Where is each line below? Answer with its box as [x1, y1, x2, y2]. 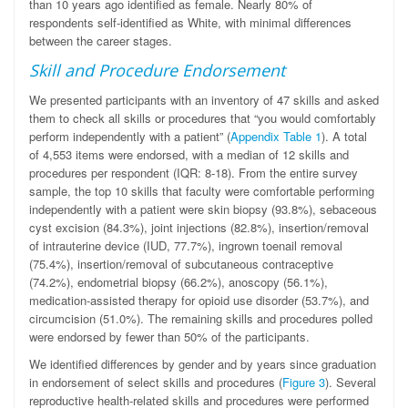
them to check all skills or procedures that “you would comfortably [29, 109, 376, 127]
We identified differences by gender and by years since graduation [29, 355, 376, 372]
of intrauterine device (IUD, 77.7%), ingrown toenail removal [29, 237, 342, 254]
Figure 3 [282, 373, 325, 391]
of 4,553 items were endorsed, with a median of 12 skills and [29, 146, 349, 163]
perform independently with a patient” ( [29, 127, 230, 145]
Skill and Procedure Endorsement [29, 59, 285, 81]
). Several [325, 373, 376, 391]
